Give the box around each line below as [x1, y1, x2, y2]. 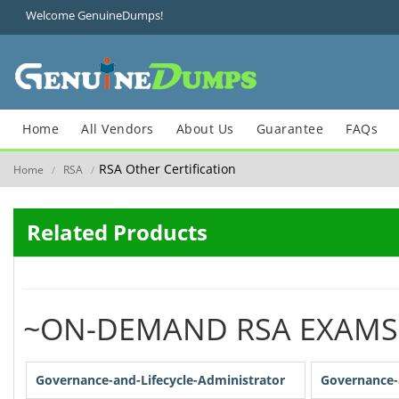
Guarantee [256, 120, 323, 137]
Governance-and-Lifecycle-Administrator [36, 371, 285, 388]
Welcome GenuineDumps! [26, 7, 163, 23]
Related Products [27, 217, 208, 247]
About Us [175, 120, 234, 137]
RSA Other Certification [99, 160, 236, 177]
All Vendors [81, 120, 154, 137]
